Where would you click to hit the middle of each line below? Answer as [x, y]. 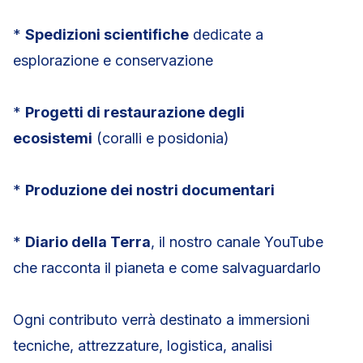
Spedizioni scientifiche [107, 34]
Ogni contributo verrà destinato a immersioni [161, 320]
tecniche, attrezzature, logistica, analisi [143, 346]
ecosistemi [53, 138]
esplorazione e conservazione [113, 60]
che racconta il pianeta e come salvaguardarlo [167, 268]
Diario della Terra [88, 242]
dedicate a [226, 34]
